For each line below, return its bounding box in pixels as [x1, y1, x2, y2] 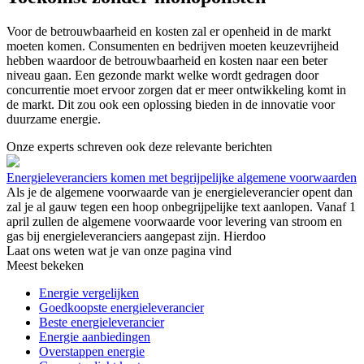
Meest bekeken [6, 258, 84, 272]
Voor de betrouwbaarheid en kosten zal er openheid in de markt [6, 24, 331, 38]
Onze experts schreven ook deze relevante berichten [6, 139, 272, 154]
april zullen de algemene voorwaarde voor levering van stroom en [6, 214, 342, 228]
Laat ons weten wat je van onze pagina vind [6, 243, 232, 258]
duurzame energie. [6, 111, 101, 126]
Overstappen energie [39, 344, 145, 358]
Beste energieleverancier [39, 314, 164, 329]
